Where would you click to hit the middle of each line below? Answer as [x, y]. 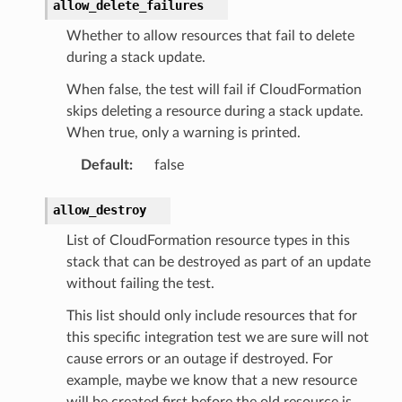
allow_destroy [99, 210]
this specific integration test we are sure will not [217, 337]
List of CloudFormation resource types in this [208, 240]
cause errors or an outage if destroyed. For [199, 358]
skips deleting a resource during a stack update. [214, 111]
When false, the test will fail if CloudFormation [214, 89]
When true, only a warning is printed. [183, 132]
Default [105, 165]
